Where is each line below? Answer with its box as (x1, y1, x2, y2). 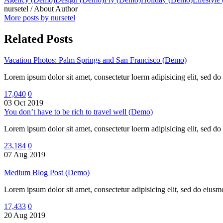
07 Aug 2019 (4, 150, 45, 159)
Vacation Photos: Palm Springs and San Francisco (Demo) (4, 55, 187, 64)
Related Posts (4, 32, 73, 45)
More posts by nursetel (4, 13, 75, 22)
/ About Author (30, 4, 78, 13)
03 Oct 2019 (4, 98, 43, 107)
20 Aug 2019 (4, 211, 45, 220)
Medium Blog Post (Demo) (4, 168, 90, 177)
